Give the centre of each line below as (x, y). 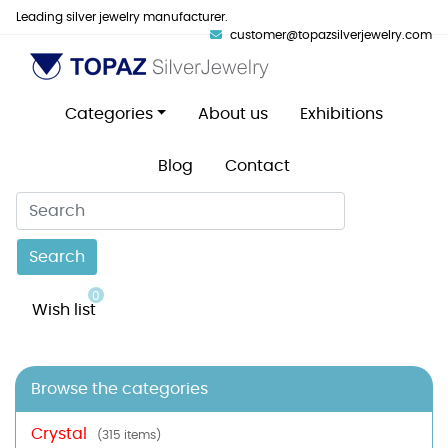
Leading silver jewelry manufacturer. (122, 17)
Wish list (66, 310)
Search (57, 257)
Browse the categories (119, 389)
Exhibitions (342, 114)
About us (233, 114)
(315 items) (129, 435)
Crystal (59, 434)
